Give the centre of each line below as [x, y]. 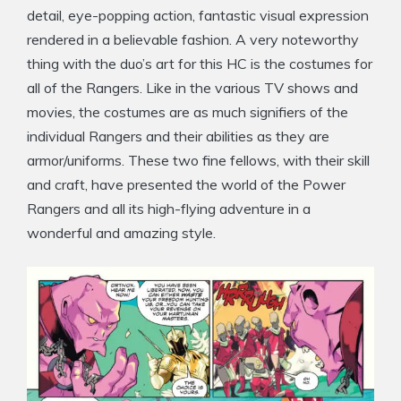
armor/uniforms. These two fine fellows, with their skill [198, 160]
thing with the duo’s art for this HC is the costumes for [200, 63]
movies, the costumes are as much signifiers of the [188, 111]
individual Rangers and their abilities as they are [178, 136]
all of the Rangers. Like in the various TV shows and [192, 87]
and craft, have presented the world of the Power [186, 184]
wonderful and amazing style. [121, 232]
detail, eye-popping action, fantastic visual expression [198, 15]
